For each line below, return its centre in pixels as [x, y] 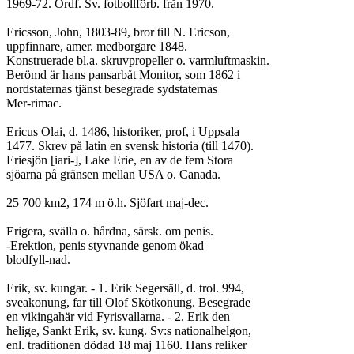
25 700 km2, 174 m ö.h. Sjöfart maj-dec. [107, 203]
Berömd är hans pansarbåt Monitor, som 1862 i [123, 75]
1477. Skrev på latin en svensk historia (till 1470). [130, 146]
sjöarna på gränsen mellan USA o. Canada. [113, 174]
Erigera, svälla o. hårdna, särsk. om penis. [110, 231]
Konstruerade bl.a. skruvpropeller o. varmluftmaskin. [138, 60]
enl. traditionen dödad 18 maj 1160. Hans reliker [126, 345]
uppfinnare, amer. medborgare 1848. [97, 46]
